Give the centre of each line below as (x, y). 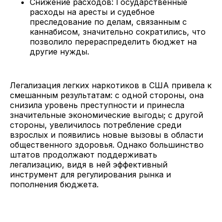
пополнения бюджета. (54, 184)
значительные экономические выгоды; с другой (107, 115)
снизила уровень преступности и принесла (97, 105)
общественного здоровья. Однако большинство (107, 144)
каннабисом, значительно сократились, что (118, 31)
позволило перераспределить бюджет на (113, 41)
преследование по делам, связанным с (108, 22)
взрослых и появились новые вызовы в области (107, 135)
